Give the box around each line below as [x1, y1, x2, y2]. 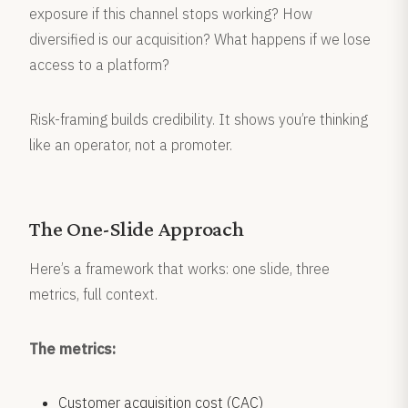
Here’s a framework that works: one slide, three [29, 260, 330, 278]
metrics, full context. [29, 285, 158, 303]
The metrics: [29, 340, 116, 358]
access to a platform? [29, 56, 169, 74]
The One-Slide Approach [29, 216, 244, 240]
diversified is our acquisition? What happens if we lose [29, 30, 371, 48]
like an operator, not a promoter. [29, 136, 232, 154]
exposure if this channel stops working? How [29, 5, 312, 23]
